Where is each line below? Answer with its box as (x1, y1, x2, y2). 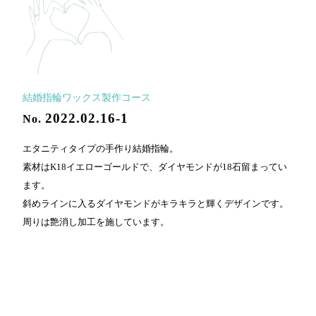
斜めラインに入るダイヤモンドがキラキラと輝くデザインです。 (23, 198, 288, 209)
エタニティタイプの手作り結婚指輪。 (23, 143, 178, 154)
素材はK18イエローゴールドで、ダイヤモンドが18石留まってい (23, 162, 287, 173)
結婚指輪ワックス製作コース (23, 92, 151, 104)
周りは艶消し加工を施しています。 (23, 217, 169, 228)
